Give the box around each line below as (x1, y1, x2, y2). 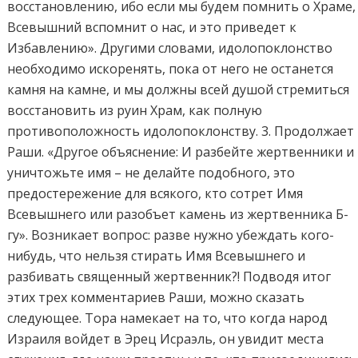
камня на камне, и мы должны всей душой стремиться (7, 81, 350, 99)
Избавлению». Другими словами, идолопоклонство (7, 39, 333, 58)
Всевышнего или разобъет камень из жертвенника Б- (7, 205, 349, 224)
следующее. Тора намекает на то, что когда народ (7, 309, 328, 328)
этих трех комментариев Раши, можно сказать (7, 288, 305, 307)
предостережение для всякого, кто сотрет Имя (7, 185, 304, 203)
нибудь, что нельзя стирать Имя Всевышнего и (7, 247, 306, 265)
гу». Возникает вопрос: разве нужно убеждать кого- (7, 226, 335, 245)
